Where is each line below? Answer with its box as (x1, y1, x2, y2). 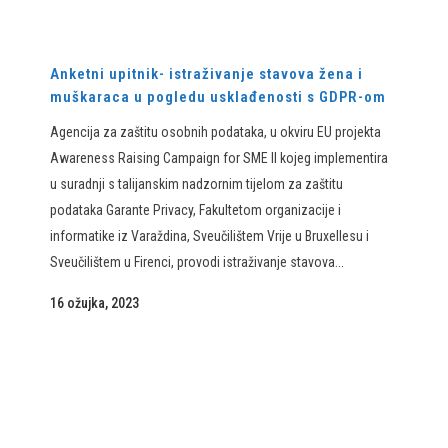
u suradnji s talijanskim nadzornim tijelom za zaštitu (50, 176, 343, 192)
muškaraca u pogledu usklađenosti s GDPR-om (50, 88, 386, 106)
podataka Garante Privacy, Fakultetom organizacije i (50, 202, 341, 218)
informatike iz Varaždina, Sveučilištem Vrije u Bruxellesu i (50, 228, 369, 244)
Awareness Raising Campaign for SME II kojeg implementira (50, 150, 388, 166)
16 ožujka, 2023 (50, 295, 139, 311)
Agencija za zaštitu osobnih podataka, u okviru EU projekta (50, 124, 381, 140)
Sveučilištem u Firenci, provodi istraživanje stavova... (50, 254, 344, 270)
